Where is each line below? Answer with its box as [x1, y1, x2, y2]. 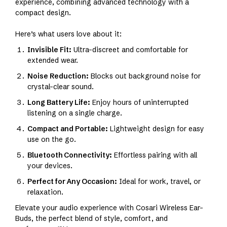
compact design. [15, 8, 71, 18]
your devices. [27, 161, 72, 171]
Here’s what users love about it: [15, 29, 122, 39]
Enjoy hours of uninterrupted [90, 98, 188, 107]
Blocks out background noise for [89, 71, 201, 81]
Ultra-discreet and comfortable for [71, 45, 188, 55]
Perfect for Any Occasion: [27, 177, 117, 186]
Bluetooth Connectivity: [27, 150, 112, 160]
